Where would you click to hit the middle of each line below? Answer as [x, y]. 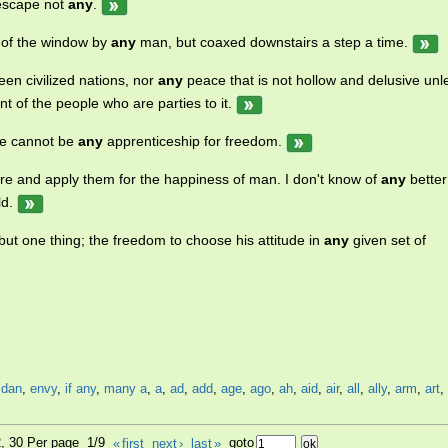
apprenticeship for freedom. [194, 141]
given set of [387, 240]
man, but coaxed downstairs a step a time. [274, 42]
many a [125, 389]
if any [80, 389]
